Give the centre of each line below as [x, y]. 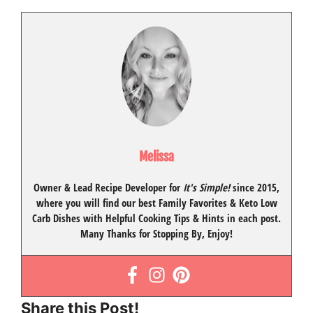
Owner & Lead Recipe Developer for [108, 187]
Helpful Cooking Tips [148, 218]
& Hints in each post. [235, 218]
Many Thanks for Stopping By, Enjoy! [156, 233]
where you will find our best [97, 202]
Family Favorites [192, 202]
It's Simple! [206, 187]
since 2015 [253, 187]
